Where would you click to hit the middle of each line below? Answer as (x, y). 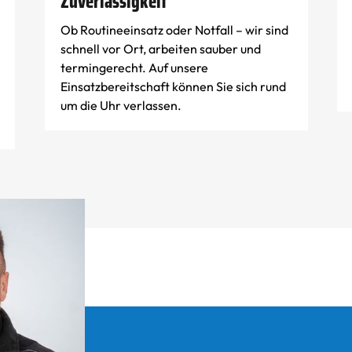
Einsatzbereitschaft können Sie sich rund (173, 86)
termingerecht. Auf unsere (134, 68)
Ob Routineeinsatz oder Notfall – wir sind (174, 30)
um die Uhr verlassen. (121, 105)
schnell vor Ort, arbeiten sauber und (160, 49)
